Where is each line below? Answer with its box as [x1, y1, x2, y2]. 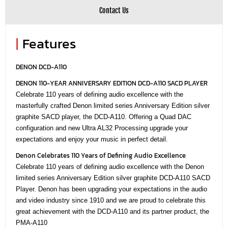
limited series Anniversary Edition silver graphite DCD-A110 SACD [16, 174, 210, 182]
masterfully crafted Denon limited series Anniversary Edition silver [16, 101, 210, 109]
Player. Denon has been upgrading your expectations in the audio [16, 185, 207, 193]
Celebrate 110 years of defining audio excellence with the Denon [16, 162, 204, 170]
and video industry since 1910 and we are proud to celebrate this [16, 196, 206, 204]
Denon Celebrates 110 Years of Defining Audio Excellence [16, 150, 186, 160]
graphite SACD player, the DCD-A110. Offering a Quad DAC [16, 112, 191, 121]
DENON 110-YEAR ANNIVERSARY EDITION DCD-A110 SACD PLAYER [16, 78, 208, 88]
